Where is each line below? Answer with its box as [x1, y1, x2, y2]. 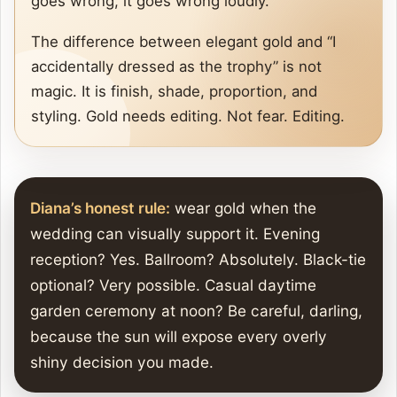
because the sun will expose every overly [30, 327, 327, 346]
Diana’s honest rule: [30, 198, 170, 218]
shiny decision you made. [30, 353, 214, 372]
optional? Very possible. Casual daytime [30, 276, 316, 295]
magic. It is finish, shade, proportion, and [31, 82, 317, 101]
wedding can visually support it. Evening [30, 224, 320, 244]
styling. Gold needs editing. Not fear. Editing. [31, 107, 345, 126]
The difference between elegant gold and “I [31, 33, 336, 51]
